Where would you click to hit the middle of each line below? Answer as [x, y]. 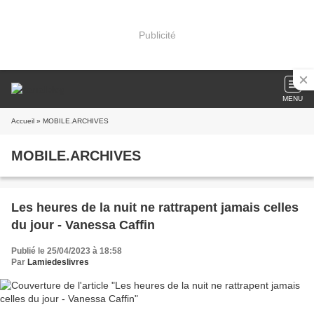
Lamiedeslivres [58, 262]
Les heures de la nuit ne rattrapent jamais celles [155, 207]
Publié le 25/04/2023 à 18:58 [67, 251]
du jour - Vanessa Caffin [83, 225]
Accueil [23, 121]
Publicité [157, 35]
